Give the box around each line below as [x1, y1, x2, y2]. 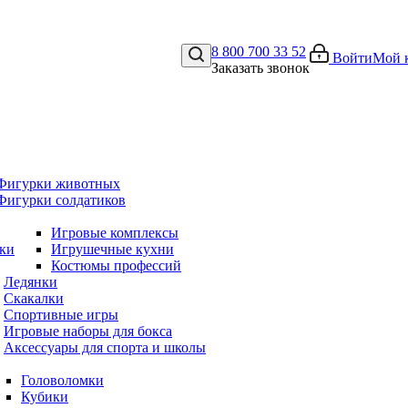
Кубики [21, 389, 68, 404]
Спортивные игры [4, 307, 118, 322]
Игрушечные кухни [51, 241, 174, 257]
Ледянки [4, 274, 57, 290]
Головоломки [21, 372, 104, 388]
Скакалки [4, 291, 64, 306]
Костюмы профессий [51, 258, 181, 273]
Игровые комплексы [51, 225, 178, 240]
